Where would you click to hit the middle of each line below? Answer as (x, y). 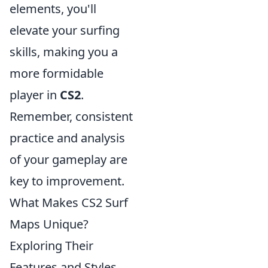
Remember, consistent (71, 116)
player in (35, 95)
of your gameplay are (68, 159)
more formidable (57, 73)
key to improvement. (67, 181)
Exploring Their (51, 246)
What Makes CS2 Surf (69, 202)
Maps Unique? (49, 224)
